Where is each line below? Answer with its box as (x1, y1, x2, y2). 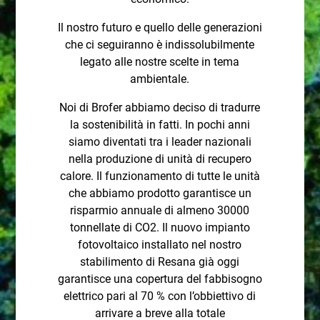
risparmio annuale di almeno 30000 (70, 204, 250, 217)
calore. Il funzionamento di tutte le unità (59, 169, 260, 183)
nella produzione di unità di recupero (68, 152, 251, 166)
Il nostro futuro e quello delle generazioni (57, 21, 262, 34)
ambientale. (130, 72, 190, 86)
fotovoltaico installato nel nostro (78, 238, 242, 251)
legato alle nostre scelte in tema (80, 55, 240, 69)
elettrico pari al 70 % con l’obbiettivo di (64, 289, 256, 303)
